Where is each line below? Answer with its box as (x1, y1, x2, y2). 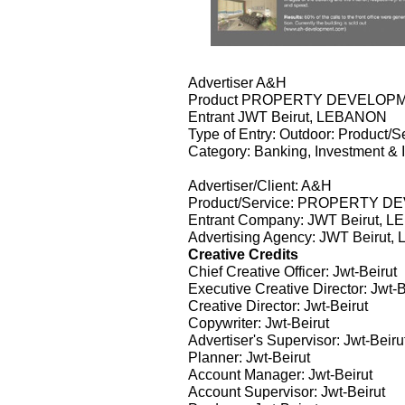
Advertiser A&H (188, 73, 287, 90)
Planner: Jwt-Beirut (188, 348, 310, 365)
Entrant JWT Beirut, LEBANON (188, 108, 387, 125)
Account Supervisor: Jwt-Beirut (188, 382, 385, 400)
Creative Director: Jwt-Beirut (188, 297, 368, 314)
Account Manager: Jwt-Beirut (188, 365, 372, 382)
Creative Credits (188, 245, 298, 262)
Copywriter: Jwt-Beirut (188, 314, 329, 331)
